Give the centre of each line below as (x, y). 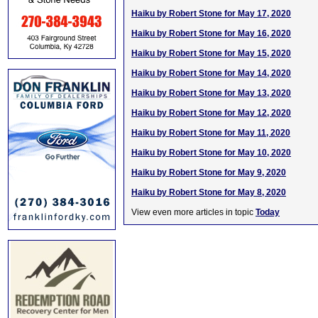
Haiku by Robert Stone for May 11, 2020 (211, 133)
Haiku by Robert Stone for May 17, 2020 (211, 13)
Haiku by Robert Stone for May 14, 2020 (211, 73)
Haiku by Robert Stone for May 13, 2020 (211, 93)
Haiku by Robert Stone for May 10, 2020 (211, 153)
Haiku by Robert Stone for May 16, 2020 (211, 33)
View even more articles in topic (193, 212)
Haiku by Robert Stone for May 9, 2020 (209, 172)
